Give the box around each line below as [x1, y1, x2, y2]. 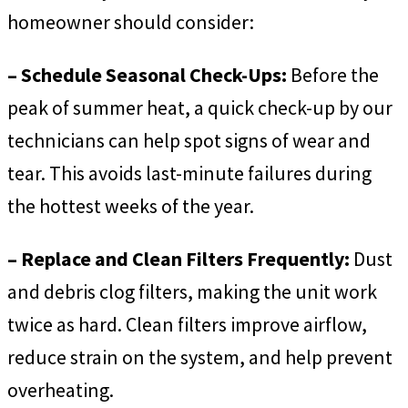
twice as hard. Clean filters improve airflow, [7, 311, 367, 337]
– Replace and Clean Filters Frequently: [7, 245, 350, 271]
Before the [287, 61, 379, 87]
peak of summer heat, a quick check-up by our [7, 94, 393, 120]
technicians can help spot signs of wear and [7, 127, 371, 153]
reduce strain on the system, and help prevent [7, 343, 393, 370]
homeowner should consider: [7, 8, 254, 35]
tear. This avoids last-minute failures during [7, 159, 372, 186]
